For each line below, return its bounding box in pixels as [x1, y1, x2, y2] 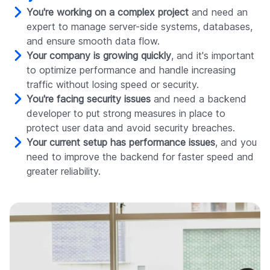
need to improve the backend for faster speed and [27, 151, 254, 163]
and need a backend [151, 93, 246, 105]
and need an [189, 6, 248, 19]
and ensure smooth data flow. [27, 35, 160, 48]
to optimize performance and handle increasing [27, 64, 236, 77]
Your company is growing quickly [27, 49, 171, 62]
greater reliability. [27, 165, 101, 178]
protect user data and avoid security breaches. [27, 122, 235, 134]
